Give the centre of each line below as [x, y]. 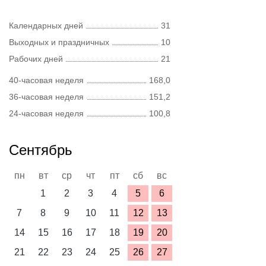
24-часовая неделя [46, 113]
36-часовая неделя [46, 97]
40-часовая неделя [46, 80]
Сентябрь [41, 150]
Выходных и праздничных [59, 42]
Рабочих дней [36, 59]
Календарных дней [46, 26]
